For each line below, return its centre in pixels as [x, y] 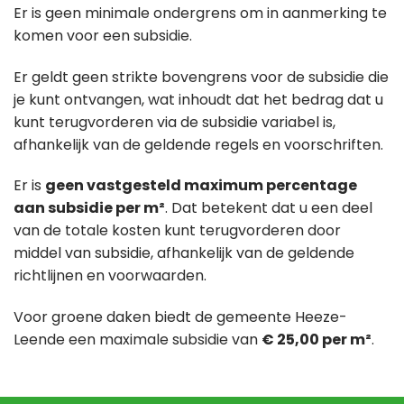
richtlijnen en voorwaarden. [110, 276]
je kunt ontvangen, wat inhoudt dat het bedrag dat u [198, 99]
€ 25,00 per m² [317, 340]
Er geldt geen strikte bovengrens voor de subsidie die [201, 77]
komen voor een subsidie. [103, 35]
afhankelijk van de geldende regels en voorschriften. [198, 144]
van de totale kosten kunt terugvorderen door [177, 231]
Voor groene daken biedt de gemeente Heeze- [180, 317]
